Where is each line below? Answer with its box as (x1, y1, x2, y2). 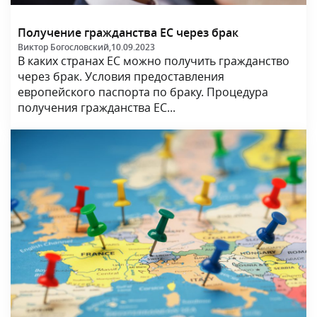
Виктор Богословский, (18, 41, 111, 54)
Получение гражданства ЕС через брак (18, 25, 238, 41)
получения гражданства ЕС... (18, 100, 175, 116)
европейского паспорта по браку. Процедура (18, 84, 268, 100)
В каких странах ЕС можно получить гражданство (18, 53, 289, 69)
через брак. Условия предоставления (18, 69, 224, 85)
